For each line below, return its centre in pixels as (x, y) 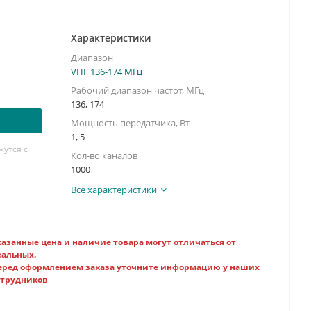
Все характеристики (114, 190)
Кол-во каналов (104, 155)
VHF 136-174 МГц (107, 72)
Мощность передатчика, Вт (130, 123)
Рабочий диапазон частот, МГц (137, 90)
